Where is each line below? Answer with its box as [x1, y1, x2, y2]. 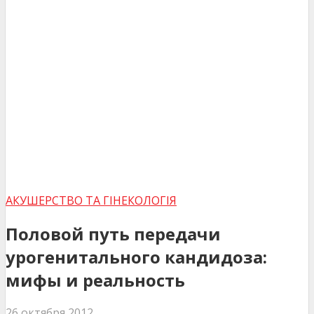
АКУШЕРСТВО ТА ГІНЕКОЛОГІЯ [6, 192, 177, 208]
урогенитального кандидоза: [6, 245, 267, 268]
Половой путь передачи [6, 221, 221, 245]
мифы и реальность [6, 268, 185, 292]
